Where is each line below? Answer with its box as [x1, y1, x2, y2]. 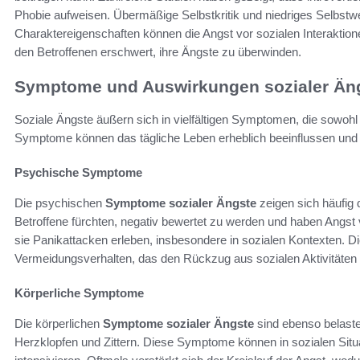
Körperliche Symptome [14, 285, 144, 300]
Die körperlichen [14, 316, 103, 330]
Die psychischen [14, 195, 105, 210]
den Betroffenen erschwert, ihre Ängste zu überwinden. [14, 45, 301, 59]
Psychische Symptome [14, 165, 142, 179]
